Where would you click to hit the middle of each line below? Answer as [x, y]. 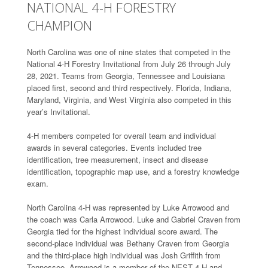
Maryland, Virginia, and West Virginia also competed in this [129, 99]
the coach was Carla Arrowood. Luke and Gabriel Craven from [134, 219]
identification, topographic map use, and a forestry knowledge [133, 171]
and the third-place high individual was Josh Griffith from [124, 255]
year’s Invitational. [59, 111]
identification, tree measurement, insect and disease [118, 159]
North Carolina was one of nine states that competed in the [129, 51]
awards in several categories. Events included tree [114, 147]
